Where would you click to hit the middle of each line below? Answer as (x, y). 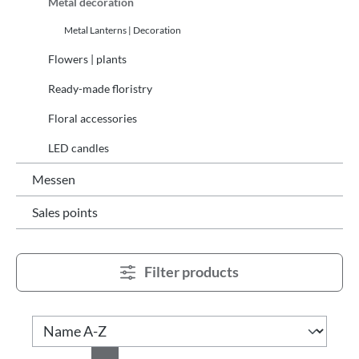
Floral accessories (93, 118)
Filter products (192, 272)
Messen (54, 179)
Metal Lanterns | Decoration (123, 30)
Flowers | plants (87, 58)
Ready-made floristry (100, 88)
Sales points (65, 212)
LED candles (79, 147)
